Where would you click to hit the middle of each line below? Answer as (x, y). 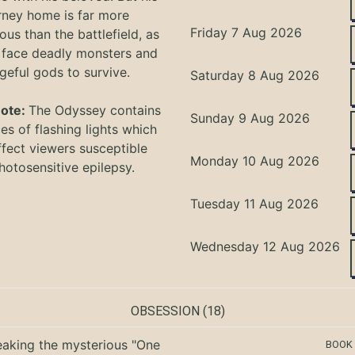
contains (136, 110)
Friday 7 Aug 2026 (246, 32)
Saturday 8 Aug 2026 (255, 75)
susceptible (114, 148)
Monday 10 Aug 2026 (255, 160)
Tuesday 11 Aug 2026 (255, 203)
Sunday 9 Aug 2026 (250, 118)
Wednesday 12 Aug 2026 (265, 246)
